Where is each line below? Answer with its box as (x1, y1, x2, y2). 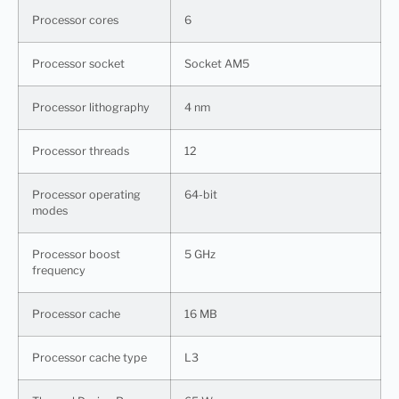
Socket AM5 (184, 56, 249, 70)
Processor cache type (32, 350, 147, 364)
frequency (32, 263, 85, 277)
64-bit (184, 187, 217, 201)
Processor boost (32, 247, 120, 261)
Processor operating (32, 187, 141, 201)
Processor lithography (32, 100, 150, 114)
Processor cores (32, 12, 118, 27)
